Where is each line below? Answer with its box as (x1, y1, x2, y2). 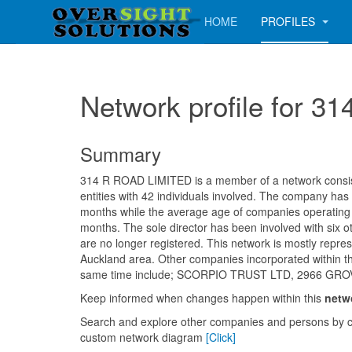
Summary (80, 140, 161, 167)
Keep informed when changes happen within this (80, 290, 324, 306)
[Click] (206, 329, 236, 345)
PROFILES (261, 13, 318, 29)
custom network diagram (80, 329, 206, 345)
